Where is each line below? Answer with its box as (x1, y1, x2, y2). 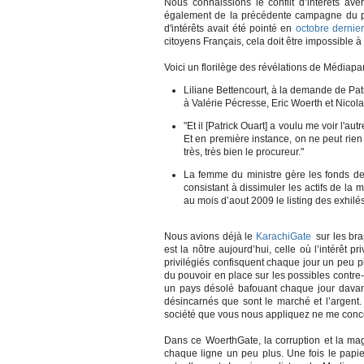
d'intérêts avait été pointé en (164, 23, 296, 34)
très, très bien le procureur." (184, 146, 304, 158)
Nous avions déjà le (164, 231, 256, 242)
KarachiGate (255, 231, 311, 242)
